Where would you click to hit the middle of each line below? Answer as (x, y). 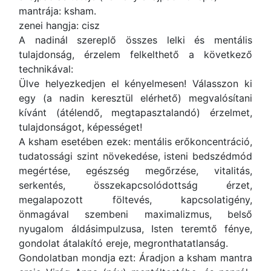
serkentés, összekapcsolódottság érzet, (135, 185)
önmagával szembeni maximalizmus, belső (135, 214)
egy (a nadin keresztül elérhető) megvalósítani (135, 98)
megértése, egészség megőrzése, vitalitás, (135, 171)
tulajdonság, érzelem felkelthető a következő (135, 54)
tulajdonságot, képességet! (80, 127)
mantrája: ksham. (57, 11)
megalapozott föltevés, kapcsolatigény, (135, 200)
